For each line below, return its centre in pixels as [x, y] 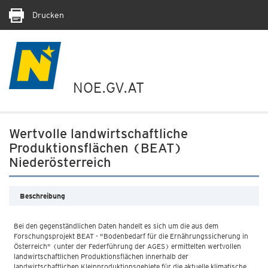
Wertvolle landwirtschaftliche [98, 133]
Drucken [47, 15]
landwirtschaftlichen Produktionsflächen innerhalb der [101, 256]
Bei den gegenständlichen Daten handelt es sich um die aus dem [116, 226]
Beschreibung [42, 196]
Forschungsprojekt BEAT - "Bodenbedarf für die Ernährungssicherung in [131, 236]
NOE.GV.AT [109, 88]
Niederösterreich [60, 162]
